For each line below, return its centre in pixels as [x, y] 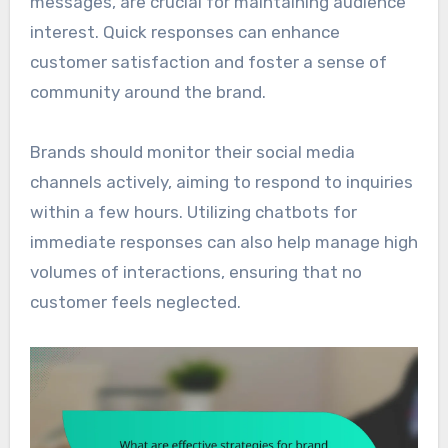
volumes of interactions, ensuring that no [195, 271]
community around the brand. [147, 91]
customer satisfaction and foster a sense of [208, 61]
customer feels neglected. [135, 301]
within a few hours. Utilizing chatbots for [193, 211]
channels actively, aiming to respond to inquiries [221, 181]
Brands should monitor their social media [192, 151]
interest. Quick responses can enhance [184, 31]
